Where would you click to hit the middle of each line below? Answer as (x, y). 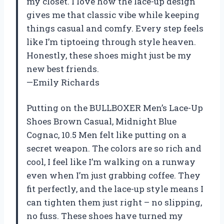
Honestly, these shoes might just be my (109, 55)
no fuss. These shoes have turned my (105, 216)
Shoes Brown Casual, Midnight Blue (101, 121)
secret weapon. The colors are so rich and (114, 148)
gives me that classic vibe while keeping (113, 15)
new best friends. (63, 69)
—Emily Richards (63, 82)
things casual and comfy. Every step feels (115, 28)
